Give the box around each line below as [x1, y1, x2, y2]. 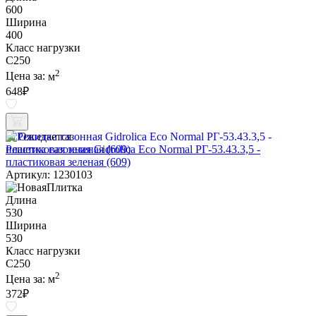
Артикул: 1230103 [6, 168, 92, 181]
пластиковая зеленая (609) [6, 155, 130, 168]
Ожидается [18, 130, 71, 142]
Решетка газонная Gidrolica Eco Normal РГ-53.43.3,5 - [6, 142, 260, 155]
